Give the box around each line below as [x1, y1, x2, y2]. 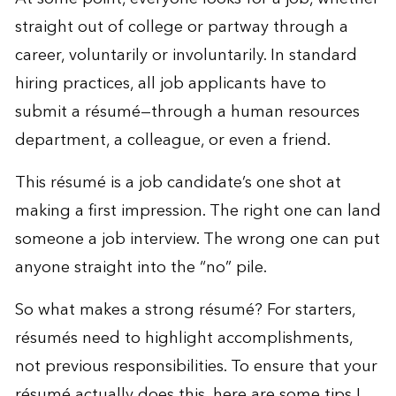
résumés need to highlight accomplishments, [14, 324, 353, 352]
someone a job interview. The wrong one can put [14, 225, 380, 253]
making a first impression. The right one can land [14, 196, 381, 225]
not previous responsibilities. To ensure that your [14, 352, 377, 380]
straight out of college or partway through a [14, 12, 348, 41]
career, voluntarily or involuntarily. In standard [14, 41, 357, 69]
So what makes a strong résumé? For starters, [14, 295, 355, 324]
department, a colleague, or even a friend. [14, 126, 331, 154]
